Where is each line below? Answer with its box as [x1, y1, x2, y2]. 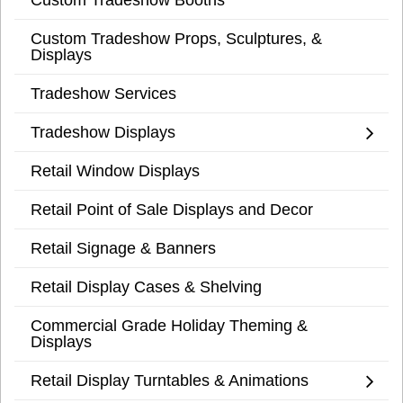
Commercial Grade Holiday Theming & [31, 316, 308, 336]
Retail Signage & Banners [31, 238, 216, 258]
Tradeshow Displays [31, 122, 175, 142]
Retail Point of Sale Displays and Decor [31, 200, 313, 219]
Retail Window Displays [31, 161, 200, 181]
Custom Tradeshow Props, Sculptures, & [31, 29, 322, 49]
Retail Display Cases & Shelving [31, 277, 262, 297]
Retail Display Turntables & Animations [31, 371, 309, 390]
